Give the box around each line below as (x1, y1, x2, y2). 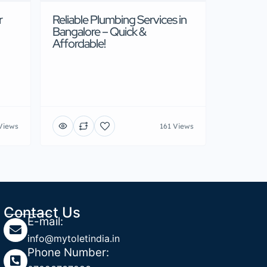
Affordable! (52, 36, 105, 52)
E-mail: (27, 215, 64, 229)
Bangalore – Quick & (52, 24, 146, 40)
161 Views (160, 121, 194, 131)
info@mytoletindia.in (27, 232, 120, 245)
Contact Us (4, 204, 81, 222)
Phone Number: (27, 246, 110, 260)
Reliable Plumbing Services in (52, 12, 187, 28)
